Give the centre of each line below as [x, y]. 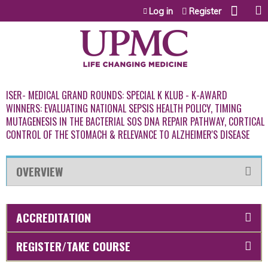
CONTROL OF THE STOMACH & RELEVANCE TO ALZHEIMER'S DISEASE [128, 135]
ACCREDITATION [54, 217]
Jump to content [134, 7]
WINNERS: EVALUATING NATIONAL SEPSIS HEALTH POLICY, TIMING [124, 108]
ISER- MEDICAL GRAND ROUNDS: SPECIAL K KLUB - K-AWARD [117, 95]
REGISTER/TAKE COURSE [73, 246]
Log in [161, 11]
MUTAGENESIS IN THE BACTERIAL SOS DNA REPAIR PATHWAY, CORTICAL [135, 121]
